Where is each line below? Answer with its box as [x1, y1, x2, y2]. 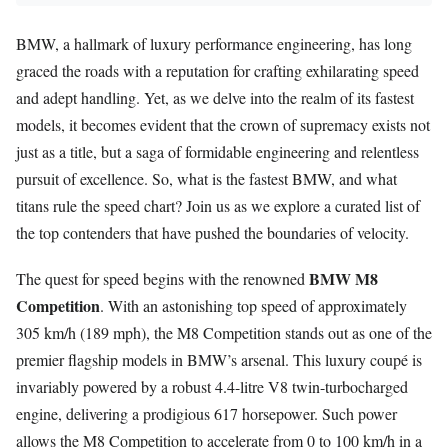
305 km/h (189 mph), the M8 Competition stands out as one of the [16, 322, 432, 344]
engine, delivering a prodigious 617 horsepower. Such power [16, 403, 397, 425]
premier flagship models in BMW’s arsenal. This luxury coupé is [16, 349, 422, 371]
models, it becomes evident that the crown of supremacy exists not [16, 113, 430, 135]
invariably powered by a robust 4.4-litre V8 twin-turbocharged [16, 376, 408, 398]
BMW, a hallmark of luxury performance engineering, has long [16, 32, 412, 54]
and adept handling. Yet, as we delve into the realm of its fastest [16, 86, 414, 108]
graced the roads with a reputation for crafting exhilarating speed [16, 59, 419, 81]
